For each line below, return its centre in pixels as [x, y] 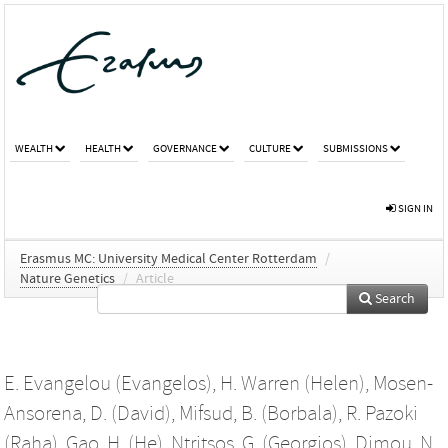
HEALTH [103, 148]
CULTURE [270, 148]
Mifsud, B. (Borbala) [258, 413]
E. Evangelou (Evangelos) [108, 383]
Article [155, 278]
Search [393, 298]
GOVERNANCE [185, 148]
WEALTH [34, 148]
